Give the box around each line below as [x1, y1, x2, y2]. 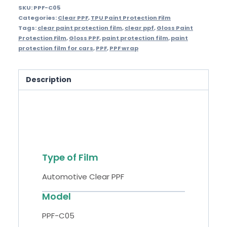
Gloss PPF [69, 33, 99, 42]
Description [26, 74, 72, 85]
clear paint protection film [37, 23, 122, 32]
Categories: [18, 13, 58, 22]
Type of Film [42, 150, 98, 164]
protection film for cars [18, 44, 93, 52]
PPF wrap [109, 44, 138, 52]
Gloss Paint [157, 23, 193, 32]
